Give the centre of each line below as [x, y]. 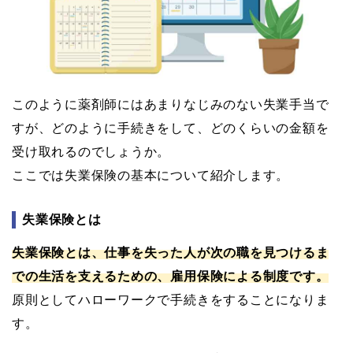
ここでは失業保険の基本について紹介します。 [151, 176]
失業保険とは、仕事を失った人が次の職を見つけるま [171, 253]
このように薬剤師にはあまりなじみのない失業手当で [171, 105]
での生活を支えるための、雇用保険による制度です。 [171, 277]
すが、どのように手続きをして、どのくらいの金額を [171, 128]
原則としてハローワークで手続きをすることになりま [171, 300]
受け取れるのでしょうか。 [91, 152]
